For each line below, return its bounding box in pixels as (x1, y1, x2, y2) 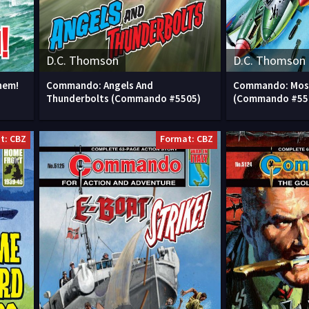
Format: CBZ (160, 132, 213, 145)
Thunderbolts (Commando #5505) (46, 91, 201, 105)
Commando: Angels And (46, 78, 153, 92)
